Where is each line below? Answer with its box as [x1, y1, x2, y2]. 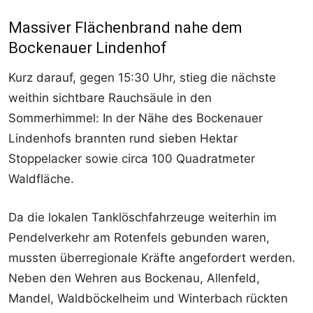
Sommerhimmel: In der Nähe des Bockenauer [8, 110, 263, 125]
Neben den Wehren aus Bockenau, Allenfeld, [8, 270, 260, 285]
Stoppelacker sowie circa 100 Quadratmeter [8, 151, 255, 166]
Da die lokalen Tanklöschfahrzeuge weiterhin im [8, 210, 277, 224]
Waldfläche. [8, 171, 74, 186]
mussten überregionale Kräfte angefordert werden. [8, 250, 296, 265]
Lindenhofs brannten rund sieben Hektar [8, 131, 238, 145]
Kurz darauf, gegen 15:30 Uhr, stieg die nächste [8, 70, 276, 85]
